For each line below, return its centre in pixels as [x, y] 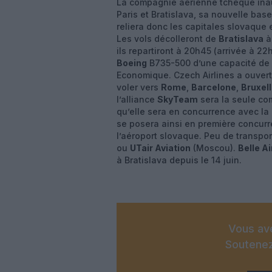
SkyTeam [178, 99]
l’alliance [137, 99]
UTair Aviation [160, 148]
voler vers [139, 87]
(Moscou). [214, 148]
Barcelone [214, 87]
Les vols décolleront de [168, 39]
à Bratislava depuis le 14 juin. [179, 160]
